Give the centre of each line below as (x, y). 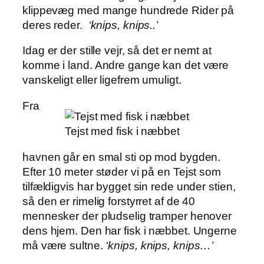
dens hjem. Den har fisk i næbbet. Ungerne (130, 230)
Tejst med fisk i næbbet (122, 131)
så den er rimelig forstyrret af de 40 (109, 201)
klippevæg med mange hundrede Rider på (128, 10)
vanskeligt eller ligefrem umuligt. (102, 80)
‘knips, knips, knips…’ (158, 245)
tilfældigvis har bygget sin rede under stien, (129, 186)
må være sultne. (63, 245)
